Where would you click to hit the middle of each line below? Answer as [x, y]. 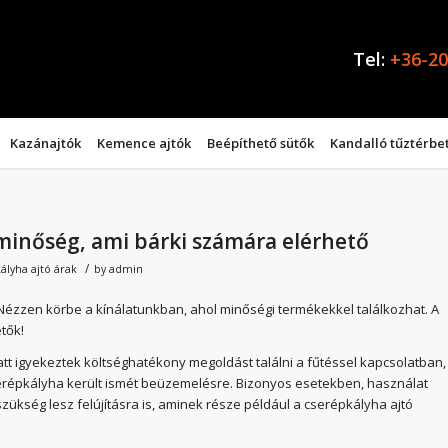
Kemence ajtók [144, 143]
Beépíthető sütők [260, 143]
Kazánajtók [45, 143]
